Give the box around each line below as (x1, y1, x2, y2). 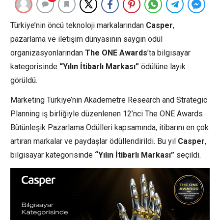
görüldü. (10, 75, 37, 85)
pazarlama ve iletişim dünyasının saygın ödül (10, 34, 163, 44)
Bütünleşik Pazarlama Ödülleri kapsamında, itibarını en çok (10, 122, 209, 132)
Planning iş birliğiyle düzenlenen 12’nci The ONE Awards (10, 109, 203, 118)
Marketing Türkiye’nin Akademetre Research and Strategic (10, 95, 207, 105)
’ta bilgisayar (147, 48, 191, 57)
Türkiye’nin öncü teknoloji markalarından (10, 20, 146, 30)
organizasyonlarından (10, 48, 85, 57)
